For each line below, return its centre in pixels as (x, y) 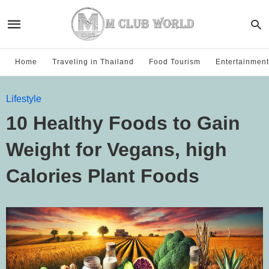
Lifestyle (24, 99)
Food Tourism (175, 62)
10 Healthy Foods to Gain (123, 123)
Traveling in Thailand (93, 62)
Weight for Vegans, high (116, 150)
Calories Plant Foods (103, 176)
